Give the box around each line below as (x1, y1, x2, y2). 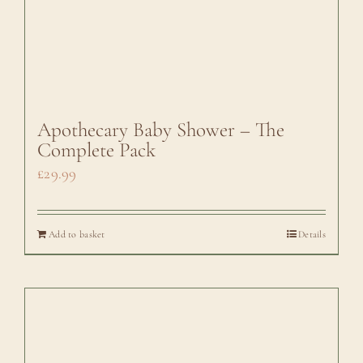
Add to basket (48, 228, 105, 240)
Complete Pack (36, 137, 156, 162)
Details (298, 228, 327, 240)
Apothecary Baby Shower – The (36, 117, 284, 142)
